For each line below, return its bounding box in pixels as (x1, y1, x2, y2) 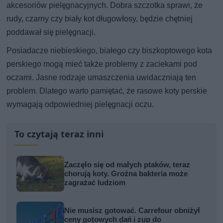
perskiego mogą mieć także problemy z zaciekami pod (6, 59, 198, 69)
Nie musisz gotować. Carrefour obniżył (64, 206, 201, 215)
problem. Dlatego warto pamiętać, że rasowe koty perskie (6, 86, 208, 96)
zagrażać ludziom (64, 178, 126, 187)
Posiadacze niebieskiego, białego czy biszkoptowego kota (6, 45, 213, 55)
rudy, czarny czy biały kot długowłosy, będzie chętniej (6, 13, 193, 23)
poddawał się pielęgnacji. (6, 27, 96, 37)
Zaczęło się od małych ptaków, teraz (64, 160, 191, 169)
